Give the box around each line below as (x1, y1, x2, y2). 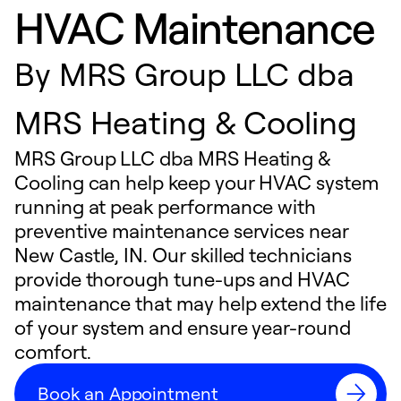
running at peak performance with (14, 194, 317, 218)
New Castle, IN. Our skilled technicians (14, 243, 352, 267)
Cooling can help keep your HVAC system (14, 170, 379, 194)
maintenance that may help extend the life (14, 291, 387, 315)
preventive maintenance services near (14, 218, 349, 243)
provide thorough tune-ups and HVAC (14, 267, 350, 291)
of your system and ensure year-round (14, 315, 351, 339)
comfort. (14, 339, 91, 363)
